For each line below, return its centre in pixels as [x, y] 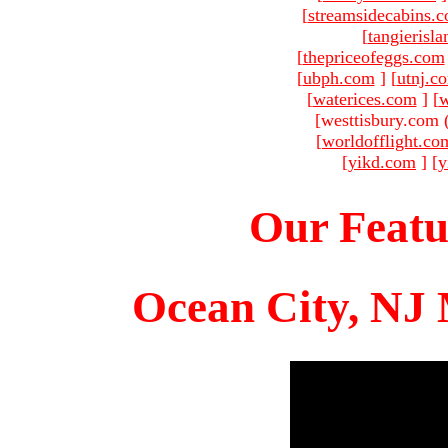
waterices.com [364, 98]
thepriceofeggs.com [373, 56]
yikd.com [382, 161]
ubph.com [338, 77]
